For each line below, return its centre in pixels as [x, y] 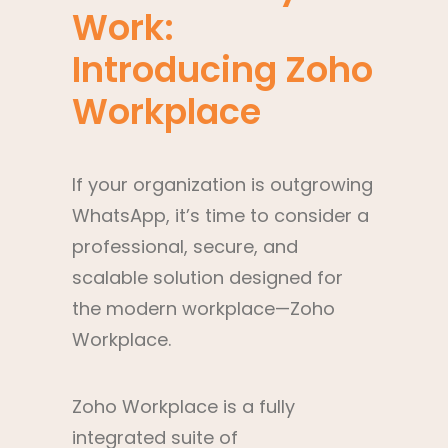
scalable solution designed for [207, 277]
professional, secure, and [185, 246]
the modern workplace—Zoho [203, 308]
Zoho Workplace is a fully [183, 406]
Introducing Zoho [222, 69]
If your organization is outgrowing [222, 184]
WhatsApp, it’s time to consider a [220, 215]
